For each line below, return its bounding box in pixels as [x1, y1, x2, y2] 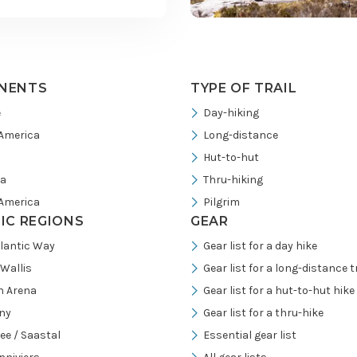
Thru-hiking [203, 173, 263, 186]
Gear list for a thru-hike [203, 306, 324, 320]
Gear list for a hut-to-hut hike [203, 284, 355, 297]
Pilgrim [203, 195, 240, 209]
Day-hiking [203, 106, 259, 120]
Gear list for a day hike [203, 239, 317, 253]
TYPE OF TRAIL [190, 80, 297, 96]
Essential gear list [203, 328, 296, 342]
